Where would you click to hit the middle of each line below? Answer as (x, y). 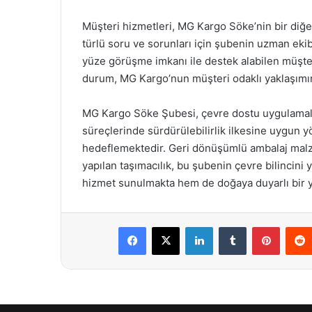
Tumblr (260, 226)
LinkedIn (231, 226)
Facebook (167, 226)
